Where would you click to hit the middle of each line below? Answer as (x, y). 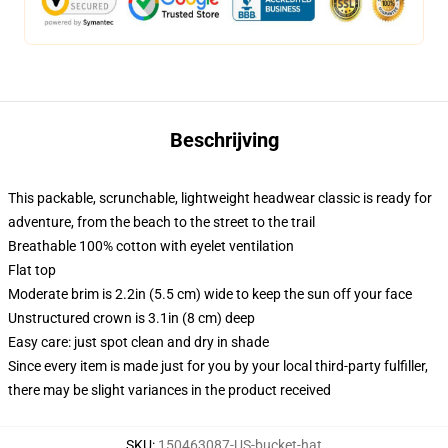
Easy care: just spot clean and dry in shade (138, 342)
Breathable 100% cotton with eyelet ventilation (151, 246)
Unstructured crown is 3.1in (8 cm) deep (131, 318)
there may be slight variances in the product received (169, 390)
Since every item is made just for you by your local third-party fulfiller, (218, 366)
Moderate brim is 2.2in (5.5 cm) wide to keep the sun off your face (210, 294)
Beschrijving (224, 140)
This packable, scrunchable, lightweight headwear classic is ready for (220, 198)
